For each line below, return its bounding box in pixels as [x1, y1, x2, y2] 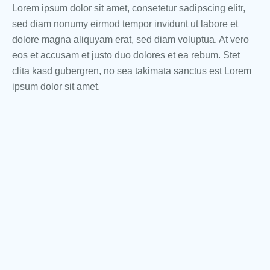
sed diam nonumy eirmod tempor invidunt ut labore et [12, 19, 238, 30]
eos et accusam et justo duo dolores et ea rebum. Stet [12, 50, 240, 61]
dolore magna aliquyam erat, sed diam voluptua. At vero [12, 34, 249, 45]
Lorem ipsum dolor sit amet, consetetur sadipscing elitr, [12, 3, 245, 14]
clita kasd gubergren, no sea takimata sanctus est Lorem [12, 66, 251, 77]
